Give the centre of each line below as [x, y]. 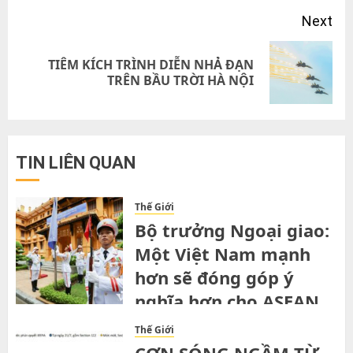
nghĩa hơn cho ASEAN [227, 301]
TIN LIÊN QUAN [76, 163]
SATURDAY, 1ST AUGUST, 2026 [220, 325]
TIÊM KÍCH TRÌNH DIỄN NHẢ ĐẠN [151, 65]
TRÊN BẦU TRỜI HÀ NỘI [180, 80]
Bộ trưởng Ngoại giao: [232, 230]
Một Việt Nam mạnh [223, 254]
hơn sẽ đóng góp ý [214, 277]
